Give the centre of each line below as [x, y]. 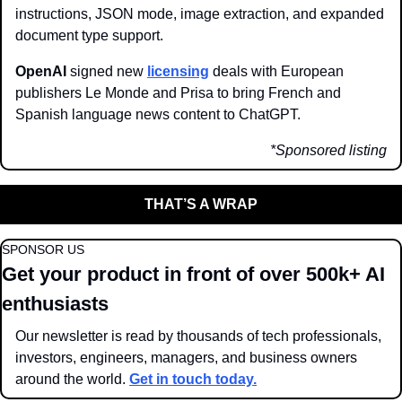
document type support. [89, 35]
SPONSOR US [43, 249]
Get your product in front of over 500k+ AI [193, 274]
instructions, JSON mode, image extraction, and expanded [200, 13]
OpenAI [43, 71]
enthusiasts [55, 303]
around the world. [72, 379]
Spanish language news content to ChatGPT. [160, 114]
